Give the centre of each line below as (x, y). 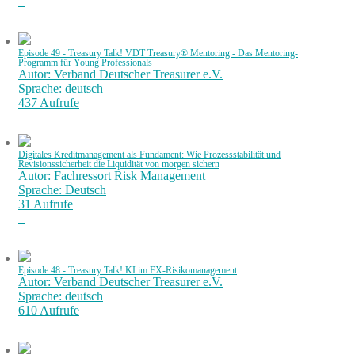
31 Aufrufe (46, 204)
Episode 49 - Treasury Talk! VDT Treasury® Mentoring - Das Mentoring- (158, 53)
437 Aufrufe (49, 103)
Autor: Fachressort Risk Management (112, 176)
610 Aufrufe (49, 310)
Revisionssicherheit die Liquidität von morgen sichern (119, 164)
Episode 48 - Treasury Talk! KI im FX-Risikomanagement (128, 270)
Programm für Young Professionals (85, 63)
